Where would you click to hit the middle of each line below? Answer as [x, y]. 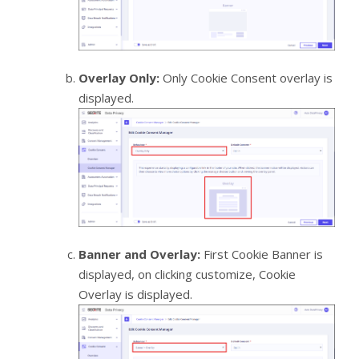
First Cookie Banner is [261, 254]
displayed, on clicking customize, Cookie [187, 274]
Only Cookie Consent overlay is [246, 78]
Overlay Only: [119, 78]
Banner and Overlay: [139, 254]
